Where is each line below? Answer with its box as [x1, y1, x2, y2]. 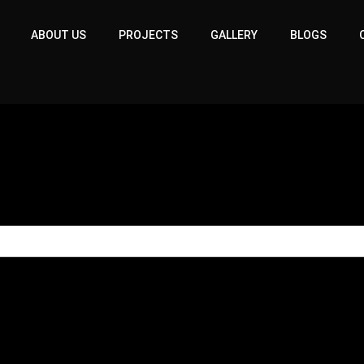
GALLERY [210, 28, 258, 42]
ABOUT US [31, 28, 87, 42]
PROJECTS [119, 28, 179, 42]
